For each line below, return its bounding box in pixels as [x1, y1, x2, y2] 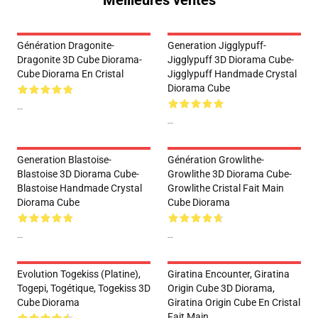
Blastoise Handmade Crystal [17, 182, 142, 194]
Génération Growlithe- [168, 154, 264, 166]
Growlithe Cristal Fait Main [168, 182, 284, 194]
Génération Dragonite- [17, 40, 114, 52]
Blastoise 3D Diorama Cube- [17, 168, 139, 180]
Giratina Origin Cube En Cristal [168, 297, 300, 309]
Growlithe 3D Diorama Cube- [168, 168, 292, 180]
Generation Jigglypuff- [168, 40, 266, 52]
